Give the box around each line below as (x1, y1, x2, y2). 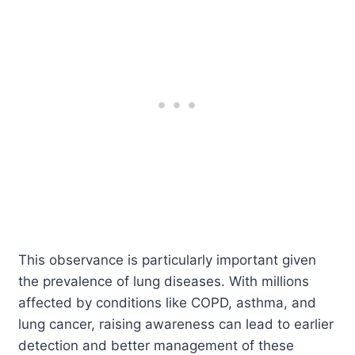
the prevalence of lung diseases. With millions (18, 273, 310, 289)
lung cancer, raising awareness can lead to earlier (18, 315, 334, 332)
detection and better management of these (18, 337, 295, 353)
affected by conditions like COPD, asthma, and (18, 294, 317, 311)
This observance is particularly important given (18, 251, 317, 268)
